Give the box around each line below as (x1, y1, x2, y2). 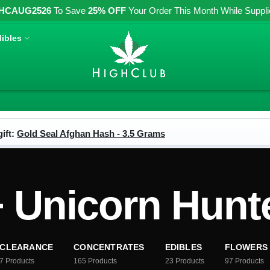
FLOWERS (224, 242, 268, 252)
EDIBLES (165, 242, 202, 252)
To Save (51, 5, 88, 16)
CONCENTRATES (74, 242, 145, 252)
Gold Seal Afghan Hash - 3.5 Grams (17, 128, 165, 139)
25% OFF (88, 5, 126, 16)
